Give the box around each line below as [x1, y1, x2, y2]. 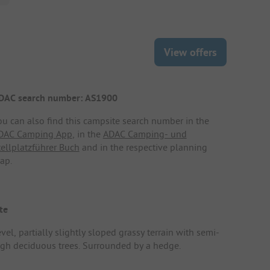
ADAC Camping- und [102, 127, 187, 140]
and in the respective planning [79, 140, 207, 153]
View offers [164, 45, 217, 59]
